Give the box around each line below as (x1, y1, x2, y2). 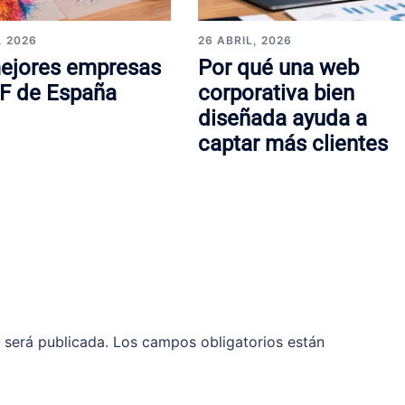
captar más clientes (197, 130, 388, 156)
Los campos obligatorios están (113, 332, 325, 351)
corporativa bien (197, 80, 354, 106)
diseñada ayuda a (197, 105, 367, 131)
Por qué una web (197, 54, 359, 80)
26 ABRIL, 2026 (197, 33, 292, 47)
